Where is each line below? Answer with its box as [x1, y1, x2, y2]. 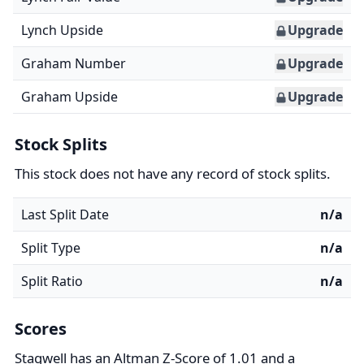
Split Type [21, 239, 80, 257]
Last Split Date [21, 206, 109, 223]
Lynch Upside [21, 21, 103, 39]
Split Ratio [21, 272, 83, 290]
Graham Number [21, 54, 126, 72]
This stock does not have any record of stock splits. [15, 164, 331, 183]
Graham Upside [21, 88, 118, 106]
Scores [15, 318, 67, 340]
